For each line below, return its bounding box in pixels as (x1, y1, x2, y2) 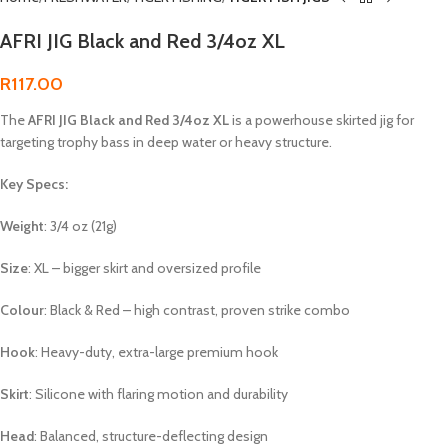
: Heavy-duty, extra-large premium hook (35, 343, 278, 362)
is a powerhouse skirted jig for (229, 111, 414, 130)
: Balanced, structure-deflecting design (34, 427, 268, 446)
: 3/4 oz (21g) (44, 217, 117, 236)
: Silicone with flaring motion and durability (29, 385, 288, 404)
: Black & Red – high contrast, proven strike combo (44, 301, 350, 320)
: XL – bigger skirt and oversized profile (28, 259, 261, 278)
